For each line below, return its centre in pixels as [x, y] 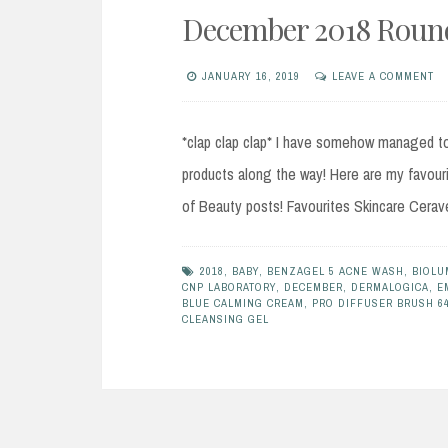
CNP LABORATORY [229, 287]
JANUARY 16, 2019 [251, 76]
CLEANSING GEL [225, 319]
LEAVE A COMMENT [383, 76]
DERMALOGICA [390, 287]
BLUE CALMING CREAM [243, 303]
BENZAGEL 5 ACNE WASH [335, 271]
